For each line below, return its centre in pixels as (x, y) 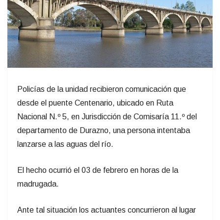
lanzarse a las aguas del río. (65, 144)
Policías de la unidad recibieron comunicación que (102, 89)
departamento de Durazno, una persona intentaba (104, 130)
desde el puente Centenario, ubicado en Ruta (95, 103)
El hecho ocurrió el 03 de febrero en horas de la (98, 170)
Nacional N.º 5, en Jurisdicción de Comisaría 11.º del (107, 116)
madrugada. (38, 184)
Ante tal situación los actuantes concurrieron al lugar (107, 210)
